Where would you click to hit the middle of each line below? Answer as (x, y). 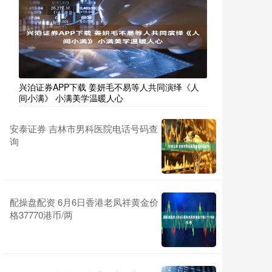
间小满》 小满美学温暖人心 (71, 98)
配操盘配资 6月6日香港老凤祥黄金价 (84, 202)
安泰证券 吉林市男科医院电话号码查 (84, 128)
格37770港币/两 (41, 215)
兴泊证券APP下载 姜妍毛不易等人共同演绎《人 (109, 87)
